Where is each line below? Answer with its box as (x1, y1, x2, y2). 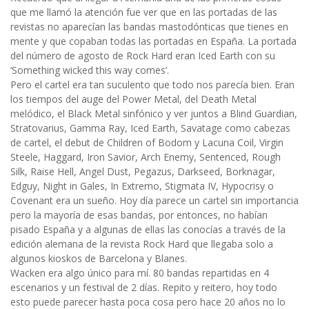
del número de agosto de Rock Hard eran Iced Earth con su (10, 49, 275, 63)
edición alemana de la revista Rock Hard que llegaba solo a (10, 237, 273, 251)
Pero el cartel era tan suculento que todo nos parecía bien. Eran (10, 78, 295, 92)
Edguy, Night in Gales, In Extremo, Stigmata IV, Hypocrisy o (10, 179, 274, 193)
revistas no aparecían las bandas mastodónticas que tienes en (10, 20, 288, 34)
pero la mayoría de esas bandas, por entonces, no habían (10, 208, 268, 222)
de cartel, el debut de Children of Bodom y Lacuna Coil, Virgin (10, 136, 283, 150)
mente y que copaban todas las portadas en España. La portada (10, 34, 297, 48)
